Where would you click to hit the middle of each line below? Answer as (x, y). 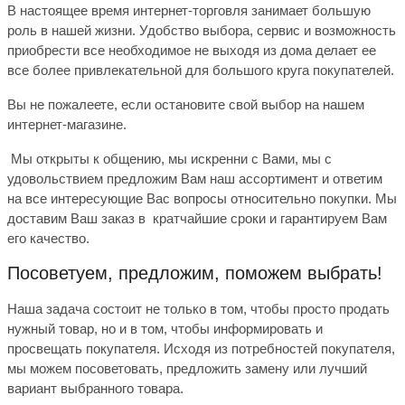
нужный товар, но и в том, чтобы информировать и (165, 329)
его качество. (48, 239)
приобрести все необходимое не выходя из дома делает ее (192, 51)
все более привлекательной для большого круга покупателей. (201, 71)
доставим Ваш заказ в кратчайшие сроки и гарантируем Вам (197, 219)
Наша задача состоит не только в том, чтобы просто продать (198, 309)
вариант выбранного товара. (95, 389)
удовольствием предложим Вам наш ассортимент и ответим (195, 179)
